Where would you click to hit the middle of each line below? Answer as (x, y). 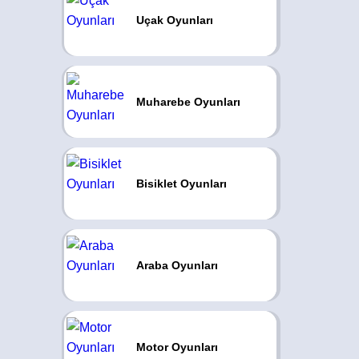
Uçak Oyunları (174, 20)
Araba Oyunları (177, 265)
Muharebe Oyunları (188, 102)
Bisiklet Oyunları (181, 184)
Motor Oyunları (177, 347)
